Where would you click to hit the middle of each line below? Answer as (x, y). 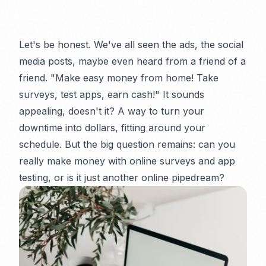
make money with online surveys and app (140, 161)
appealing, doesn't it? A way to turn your (112, 111)
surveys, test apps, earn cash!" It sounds (112, 94)
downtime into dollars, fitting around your (112, 128)
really (31, 161)
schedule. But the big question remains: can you (127, 144)
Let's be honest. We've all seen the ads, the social (131, 45)
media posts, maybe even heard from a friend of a (132, 61)
